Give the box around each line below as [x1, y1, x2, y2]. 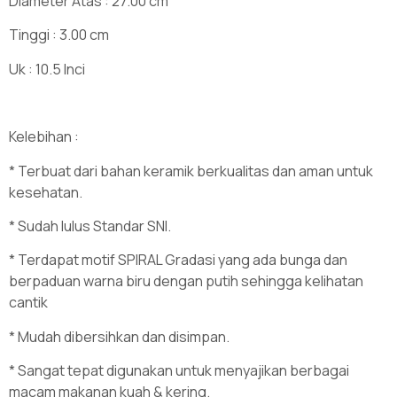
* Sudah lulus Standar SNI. [9, 216, 171, 237]
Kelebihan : [9, 127, 79, 147]
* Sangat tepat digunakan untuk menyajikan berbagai [9, 361, 349, 381]
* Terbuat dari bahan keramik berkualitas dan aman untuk [9, 160, 373, 181]
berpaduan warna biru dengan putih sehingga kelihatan [9, 271, 363, 292]
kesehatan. [9, 182, 82, 202]
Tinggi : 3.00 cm [9, 25, 109, 45]
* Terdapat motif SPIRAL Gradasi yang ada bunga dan [9, 250, 347, 270]
